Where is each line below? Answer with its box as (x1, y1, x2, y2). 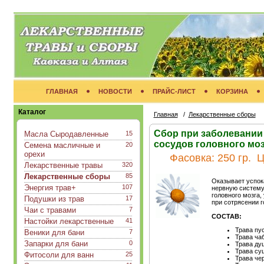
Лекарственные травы (24, 161, 103, 170)
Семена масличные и (24, 141, 100, 150)
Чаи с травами (24, 206, 76, 214)
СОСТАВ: (211, 213, 242, 220)
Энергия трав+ (24, 183, 76, 192)
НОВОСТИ (98, 88, 132, 95)
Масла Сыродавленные (24, 130, 108, 138)
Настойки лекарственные (24, 217, 114, 226)
